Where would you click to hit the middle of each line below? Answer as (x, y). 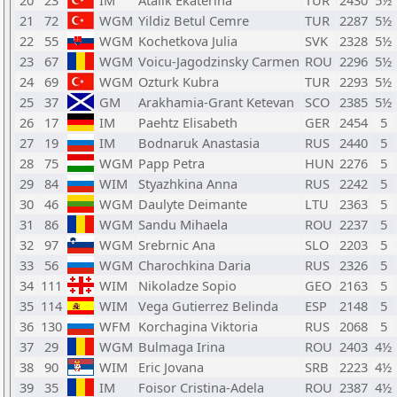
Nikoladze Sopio (187, 285)
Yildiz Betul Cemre (194, 20)
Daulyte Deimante (193, 204)
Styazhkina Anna (188, 183)
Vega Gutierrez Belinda (208, 306)
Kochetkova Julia (188, 41)
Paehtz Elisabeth (188, 122)
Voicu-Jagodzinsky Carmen (219, 61)
